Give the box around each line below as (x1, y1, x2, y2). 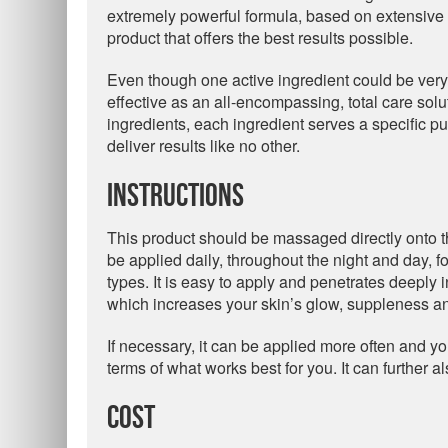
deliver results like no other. (107, 134, 300, 157)
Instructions (107, 178, 244, 215)
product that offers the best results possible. (107, 26, 413, 49)
